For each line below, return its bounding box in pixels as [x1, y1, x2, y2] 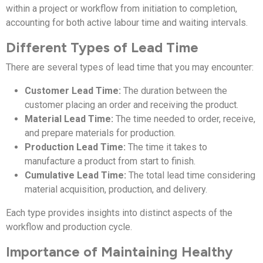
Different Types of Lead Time [6, 39, 198, 56]
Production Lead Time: [25, 141, 126, 153]
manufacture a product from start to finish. [25, 155, 195, 167]
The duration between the [121, 85, 227, 96]
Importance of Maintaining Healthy [6, 243, 233, 260]
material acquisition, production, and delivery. [25, 183, 207, 195]
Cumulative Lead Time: [25, 169, 126, 181]
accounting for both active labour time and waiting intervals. [6, 16, 248, 28]
